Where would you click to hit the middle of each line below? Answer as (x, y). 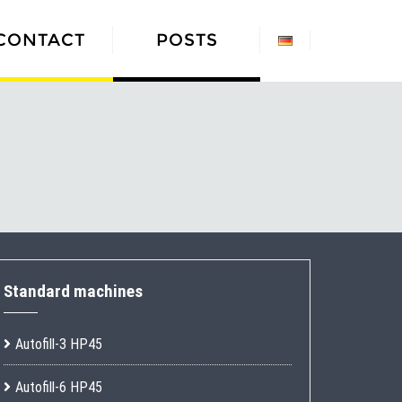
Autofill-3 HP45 (58, 344)
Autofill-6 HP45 (58, 387)
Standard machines (73, 291)
